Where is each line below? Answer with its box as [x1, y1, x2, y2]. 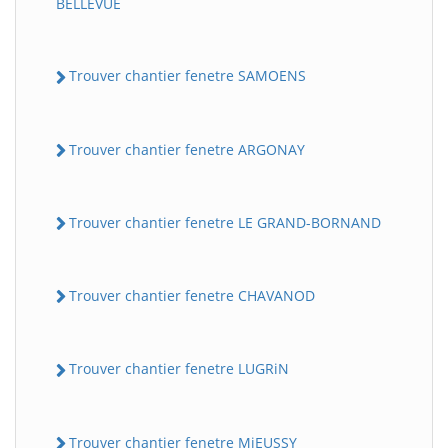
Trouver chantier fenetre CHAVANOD [69, 286, 315, 305]
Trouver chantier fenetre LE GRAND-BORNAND [69, 212, 381, 232]
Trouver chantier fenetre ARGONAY [69, 139, 305, 159]
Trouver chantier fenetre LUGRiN [69, 359, 289, 379]
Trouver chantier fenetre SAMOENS [69, 66, 306, 86]
